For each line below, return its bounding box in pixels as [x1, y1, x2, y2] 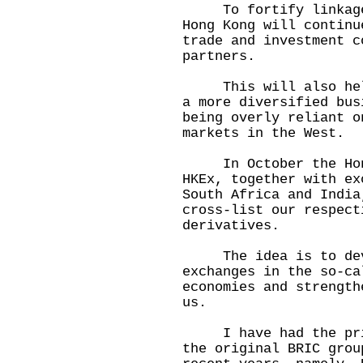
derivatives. [182, 218, 280, 233]
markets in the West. [182, 126, 361, 141]
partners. [182, 49, 255, 64]
